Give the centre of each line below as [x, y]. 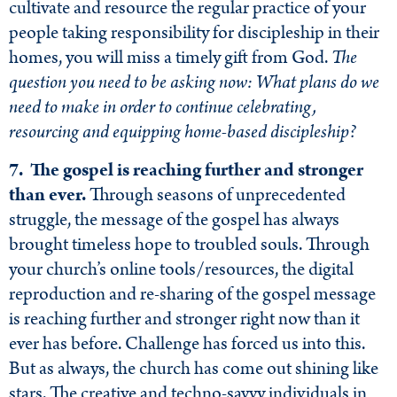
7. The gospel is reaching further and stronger [186, 170]
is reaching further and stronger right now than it [184, 319]
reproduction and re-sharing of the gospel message [192, 294]
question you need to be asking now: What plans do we [194, 83]
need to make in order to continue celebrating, [163, 108]
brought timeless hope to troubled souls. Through [189, 244]
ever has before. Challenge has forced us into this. [187, 343]
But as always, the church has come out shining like [194, 368]
